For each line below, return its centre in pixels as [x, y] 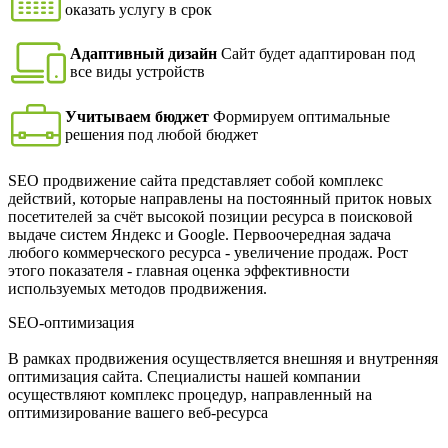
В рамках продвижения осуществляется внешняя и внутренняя [223, 358]
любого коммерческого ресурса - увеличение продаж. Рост [208, 252]
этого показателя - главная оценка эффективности [179, 270]
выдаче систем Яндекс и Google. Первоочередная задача [199, 234]
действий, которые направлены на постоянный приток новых [220, 198]
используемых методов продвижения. [137, 288]
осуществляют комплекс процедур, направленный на [190, 394]
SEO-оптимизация [71, 322]
